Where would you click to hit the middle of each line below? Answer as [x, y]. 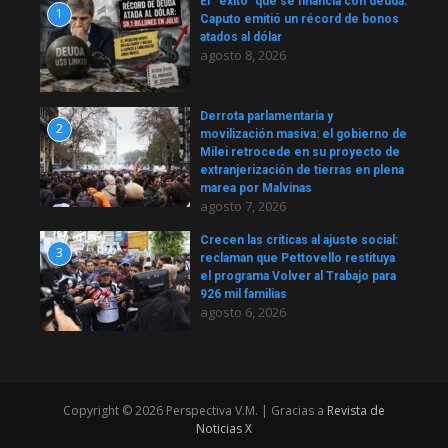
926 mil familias [243, 294]
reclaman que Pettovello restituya [297, 258]
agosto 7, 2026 [243, 206]
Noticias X [224, 429]
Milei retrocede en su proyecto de [300, 152]
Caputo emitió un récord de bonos [299, 19]
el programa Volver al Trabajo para [298, 276]
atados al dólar [241, 37]
